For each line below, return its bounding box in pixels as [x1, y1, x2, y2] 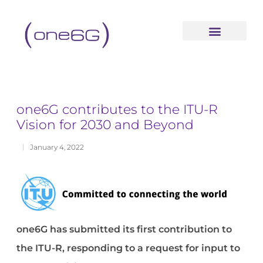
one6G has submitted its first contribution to [16, 224, 232, 235]
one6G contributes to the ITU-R [16, 101, 218, 117]
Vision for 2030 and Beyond [16, 116, 194, 133]
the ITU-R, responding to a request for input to [16, 242, 241, 254]
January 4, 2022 [30, 142, 85, 151]
